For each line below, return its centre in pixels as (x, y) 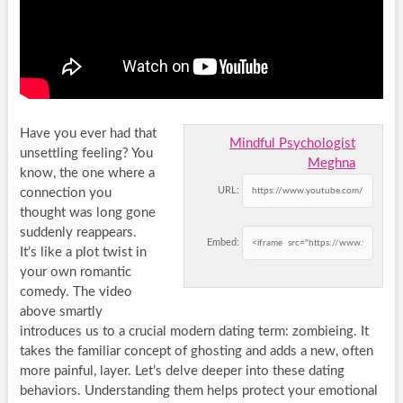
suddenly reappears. (78, 232)
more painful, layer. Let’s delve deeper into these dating (182, 371)
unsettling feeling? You (86, 153)
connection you (65, 193)
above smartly (61, 311)
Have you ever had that (88, 133)
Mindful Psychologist (293, 143)
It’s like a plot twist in (83, 252)
